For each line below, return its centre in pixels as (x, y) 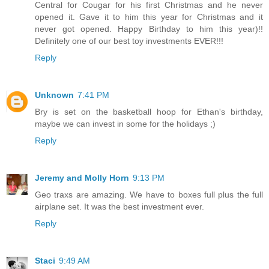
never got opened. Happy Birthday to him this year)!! (149, 29)
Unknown (54, 95)
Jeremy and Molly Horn (82, 178)
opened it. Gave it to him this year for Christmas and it (149, 17)
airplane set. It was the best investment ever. (119, 207)
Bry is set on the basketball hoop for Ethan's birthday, (149, 112)
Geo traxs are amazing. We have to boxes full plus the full (149, 195)
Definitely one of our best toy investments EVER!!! (129, 41)
